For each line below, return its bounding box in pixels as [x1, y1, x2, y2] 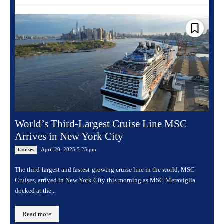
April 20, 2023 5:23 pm [41, 146, 96, 152]
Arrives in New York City [15, 130, 123, 142]
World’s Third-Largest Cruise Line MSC [15, 117, 187, 130]
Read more [22, 210, 51, 218]
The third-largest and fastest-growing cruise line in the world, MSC [15, 165, 195, 173]
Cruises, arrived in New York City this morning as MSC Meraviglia [15, 176, 195, 184]
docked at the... [15, 186, 56, 194]
